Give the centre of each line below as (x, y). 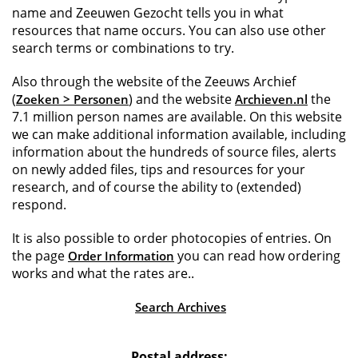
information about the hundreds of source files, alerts (174, 152)
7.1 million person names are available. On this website (177, 117)
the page (40, 256)
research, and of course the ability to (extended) (157, 187)
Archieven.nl (271, 99)
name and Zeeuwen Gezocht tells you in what (148, 13)
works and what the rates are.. (103, 273)
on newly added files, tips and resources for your (159, 169)
